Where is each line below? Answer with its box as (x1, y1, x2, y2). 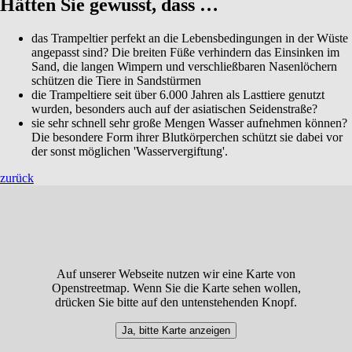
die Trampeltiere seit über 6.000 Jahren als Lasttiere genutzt (31, 87, 324, 101)
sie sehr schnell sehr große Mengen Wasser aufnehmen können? (31, 115, 347, 130)
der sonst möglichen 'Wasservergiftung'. (31, 144, 228, 158)
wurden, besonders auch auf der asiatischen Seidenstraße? (31, 101, 317, 115)
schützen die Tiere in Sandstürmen (31, 73, 201, 87)
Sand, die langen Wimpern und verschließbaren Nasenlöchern (31, 59, 337, 73)
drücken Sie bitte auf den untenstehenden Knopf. (55, 295, 297, 310)
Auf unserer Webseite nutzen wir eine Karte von (57, 267, 295, 281)
